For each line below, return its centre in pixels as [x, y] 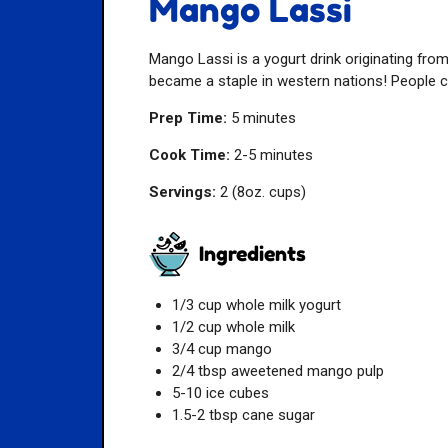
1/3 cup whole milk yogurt [256, 305]
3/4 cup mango [221, 349]
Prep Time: [188, 117]
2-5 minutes [272, 154]
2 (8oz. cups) [261, 191]
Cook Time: [190, 154]
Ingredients [253, 254]
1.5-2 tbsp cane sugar [243, 415]
